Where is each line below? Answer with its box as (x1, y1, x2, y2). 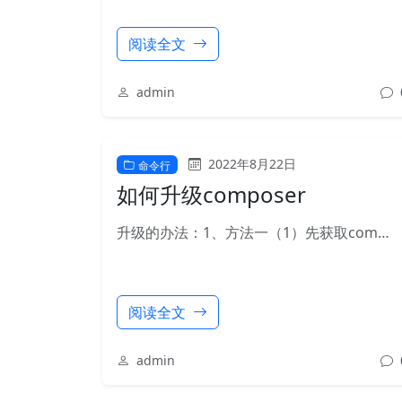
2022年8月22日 (204, 155, 296, 172)
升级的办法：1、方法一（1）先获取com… (117, 223, 389, 242)
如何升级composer (117, 179, 306, 209)
